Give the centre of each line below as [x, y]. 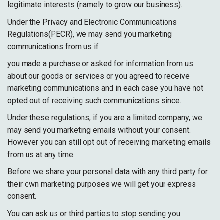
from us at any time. [41, 154]
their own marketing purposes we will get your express [102, 184]
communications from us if [53, 46]
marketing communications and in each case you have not [105, 88]
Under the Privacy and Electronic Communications [92, 22]
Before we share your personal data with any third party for [108, 172]
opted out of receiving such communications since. [94, 100]
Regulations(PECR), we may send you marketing [90, 34]
